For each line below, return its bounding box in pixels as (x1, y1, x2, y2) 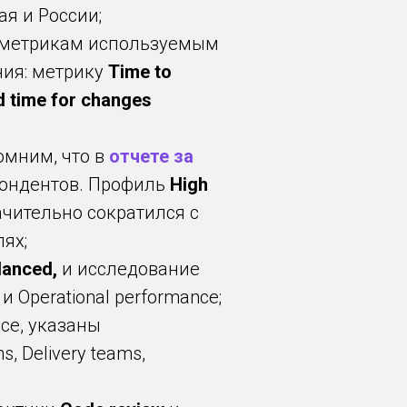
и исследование (57, 258, 200, 280)
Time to (108, 61, 172, 83)
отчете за (109, 145, 194, 167)
